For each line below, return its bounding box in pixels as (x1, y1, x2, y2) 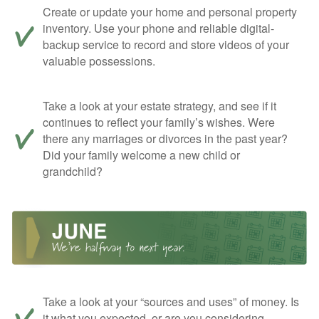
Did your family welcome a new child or (43, 146, 240, 163)
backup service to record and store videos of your (43, 36, 289, 53)
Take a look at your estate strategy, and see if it (43, 97, 276, 114)
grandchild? (43, 162, 103, 179)
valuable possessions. (43, 52, 155, 69)
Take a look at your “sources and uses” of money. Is (43, 293, 299, 310)
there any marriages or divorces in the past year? (43, 130, 288, 147)
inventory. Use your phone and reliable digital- (43, 19, 274, 36)
